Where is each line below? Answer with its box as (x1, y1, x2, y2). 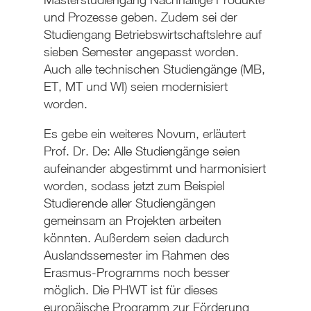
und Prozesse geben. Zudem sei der (43, 10, 237, 25)
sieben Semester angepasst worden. (43, 44, 239, 60)
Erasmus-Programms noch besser (43, 265, 230, 280)
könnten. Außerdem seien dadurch (43, 230, 229, 246)
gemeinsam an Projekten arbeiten (43, 213, 221, 228)
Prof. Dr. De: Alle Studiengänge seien (43, 144, 240, 159)
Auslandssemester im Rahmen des (43, 248, 230, 263)
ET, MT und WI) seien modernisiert (43, 79, 228, 94)
